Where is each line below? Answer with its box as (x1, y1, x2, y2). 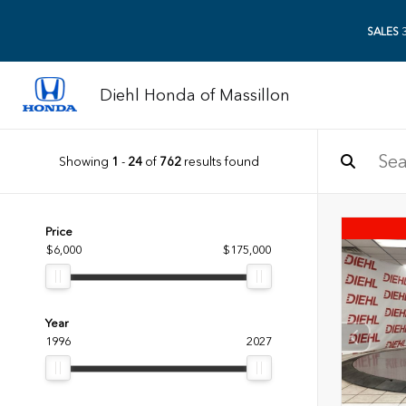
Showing (58, 153, 111, 169)
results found (180, 153, 259, 169)
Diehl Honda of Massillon (100, 85, 290, 105)
